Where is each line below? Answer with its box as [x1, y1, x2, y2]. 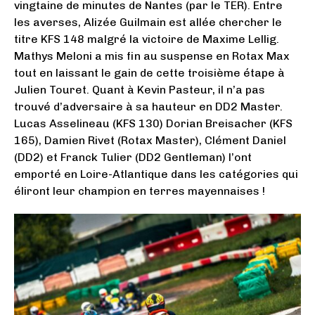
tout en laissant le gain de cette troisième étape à [14, 65, 285, 79]
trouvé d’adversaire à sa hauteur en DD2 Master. [14, 99, 283, 113]
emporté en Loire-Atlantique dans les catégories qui [14, 167, 298, 181]
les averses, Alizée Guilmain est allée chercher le [14, 15, 282, 29]
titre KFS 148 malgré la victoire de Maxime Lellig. [14, 32, 279, 46]
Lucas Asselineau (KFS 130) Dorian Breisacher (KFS [14, 116, 292, 130]
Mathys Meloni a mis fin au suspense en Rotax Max [14, 49, 290, 63]
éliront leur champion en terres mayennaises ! [14, 184, 265, 198]
